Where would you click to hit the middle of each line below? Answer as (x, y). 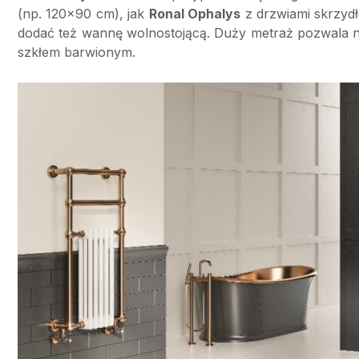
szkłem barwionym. (77, 52)
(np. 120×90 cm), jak (83, 14)
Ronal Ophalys (195, 14)
